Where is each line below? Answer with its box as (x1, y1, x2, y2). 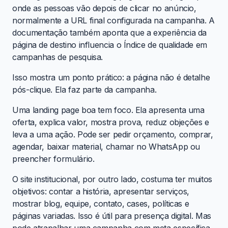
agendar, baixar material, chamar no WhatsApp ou (12, 141, 201, 152)
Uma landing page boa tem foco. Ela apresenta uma (12, 105, 205, 116)
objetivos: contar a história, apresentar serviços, (12, 186, 190, 197)
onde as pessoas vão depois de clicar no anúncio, (12, 3, 196, 14)
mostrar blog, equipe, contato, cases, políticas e (12, 198, 189, 209)
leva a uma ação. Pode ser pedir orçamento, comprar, (12, 129, 213, 140)
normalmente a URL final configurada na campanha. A (12, 15, 215, 26)
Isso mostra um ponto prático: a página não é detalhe (12, 72, 210, 83)
